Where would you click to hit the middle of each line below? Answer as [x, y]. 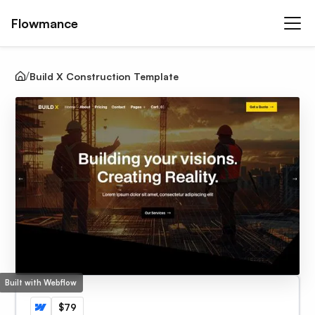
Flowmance [45, 24]
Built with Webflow [41, 282]
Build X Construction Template [104, 76]
